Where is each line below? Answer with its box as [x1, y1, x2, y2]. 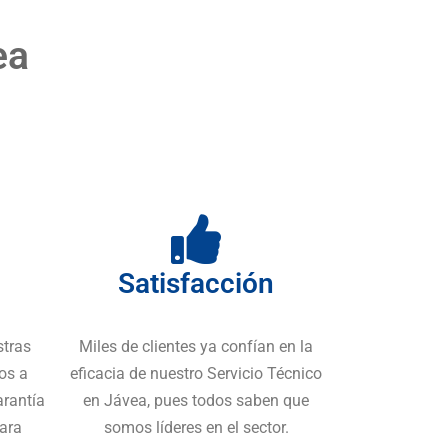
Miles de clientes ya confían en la [79, 337, 313, 357]
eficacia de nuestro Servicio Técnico [70, 364, 322, 384]
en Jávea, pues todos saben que [83, 391, 309, 411]
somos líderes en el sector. [103, 418, 289, 438]
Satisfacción [118, 267, 274, 301]
